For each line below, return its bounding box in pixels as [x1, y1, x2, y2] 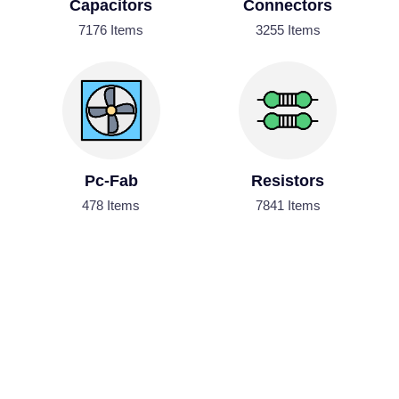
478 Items [82, 198, 141, 214]
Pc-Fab [84, 172, 138, 191]
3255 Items [255, 22, 321, 38]
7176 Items [78, 22, 144, 38]
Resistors [251, 172, 325, 191]
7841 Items [255, 198, 321, 214]
